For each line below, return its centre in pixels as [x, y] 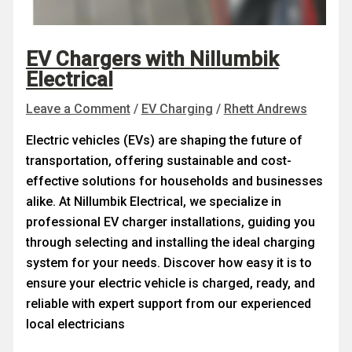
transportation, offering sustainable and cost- [158, 161]
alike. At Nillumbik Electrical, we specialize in [153, 202]
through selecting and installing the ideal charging [170, 243]
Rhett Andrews [265, 109]
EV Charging [177, 109]
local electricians [75, 324]
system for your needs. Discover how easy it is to [169, 263]
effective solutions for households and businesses [174, 181]
